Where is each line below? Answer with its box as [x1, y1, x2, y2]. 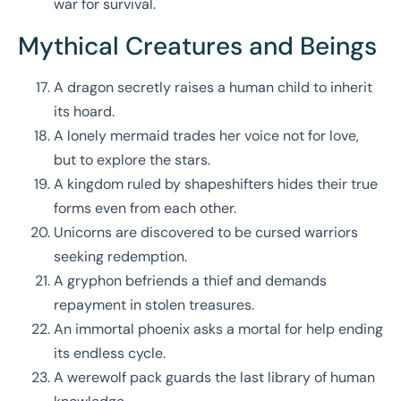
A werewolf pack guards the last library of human [54, 368, 375, 388]
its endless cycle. [54, 344, 166, 363]
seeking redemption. [54, 247, 187, 267]
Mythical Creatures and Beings [18, 30, 377, 64]
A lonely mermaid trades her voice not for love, [54, 126, 359, 146]
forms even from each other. [54, 199, 236, 218]
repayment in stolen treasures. [54, 295, 254, 315]
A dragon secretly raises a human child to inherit [54, 78, 372, 98]
